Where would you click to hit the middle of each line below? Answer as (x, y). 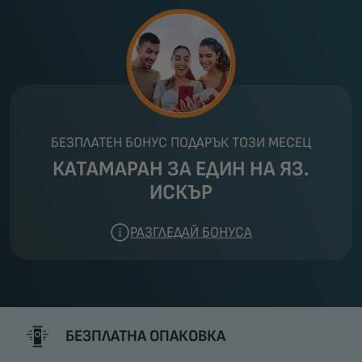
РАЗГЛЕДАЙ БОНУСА (191, 232)
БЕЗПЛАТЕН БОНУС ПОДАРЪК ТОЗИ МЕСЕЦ (181, 143)
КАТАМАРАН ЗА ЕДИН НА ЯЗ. (181, 169)
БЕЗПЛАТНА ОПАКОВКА (145, 336)
